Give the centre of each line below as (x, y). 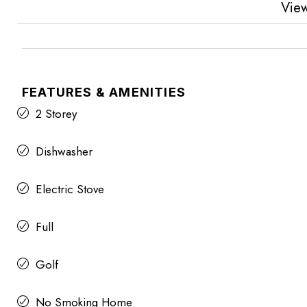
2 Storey (56, 113)
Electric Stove (70, 189)
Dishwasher (64, 151)
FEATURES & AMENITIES (104, 92)
